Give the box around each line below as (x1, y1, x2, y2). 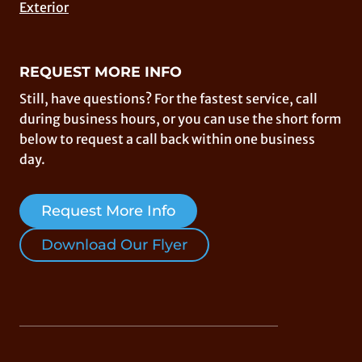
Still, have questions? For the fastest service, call (19, 90, 318, 107)
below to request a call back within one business (19, 131, 315, 148)
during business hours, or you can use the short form (19, 111, 342, 128)
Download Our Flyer (41, 236, 187, 255)
